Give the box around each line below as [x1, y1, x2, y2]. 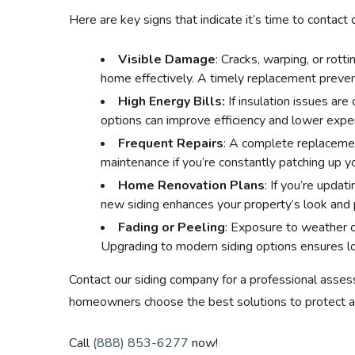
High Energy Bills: [118, 93, 225, 110]
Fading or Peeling [118, 219, 225, 236]
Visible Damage [118, 51, 216, 68]
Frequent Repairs [118, 135, 223, 152]
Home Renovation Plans [118, 177, 265, 194]
